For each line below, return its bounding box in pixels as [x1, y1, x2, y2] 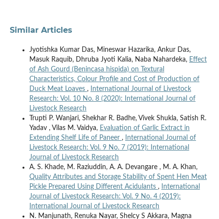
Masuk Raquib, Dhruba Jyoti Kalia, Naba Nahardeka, [29, 56, 189, 64]
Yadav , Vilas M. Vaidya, [29, 125, 100, 132]
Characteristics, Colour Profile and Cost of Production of [29, 76, 199, 83]
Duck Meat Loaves [29, 86, 87, 93]
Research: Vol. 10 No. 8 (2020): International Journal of [29, 95, 196, 103]
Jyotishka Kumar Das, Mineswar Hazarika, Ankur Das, [29, 46, 191, 54]
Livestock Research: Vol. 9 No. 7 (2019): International [29, 144, 189, 152]
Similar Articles [9, 25, 72, 35]
